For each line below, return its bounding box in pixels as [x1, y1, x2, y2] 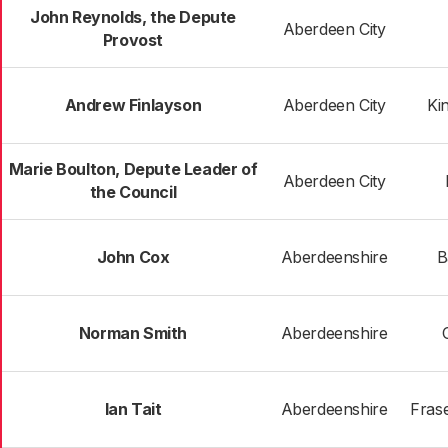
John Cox [96, 247, 170, 267]
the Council [89, 182, 177, 202]
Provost [102, 30, 164, 50]
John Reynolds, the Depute [29, 7, 236, 27]
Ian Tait [104, 399, 162, 419]
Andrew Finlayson [64, 95, 202, 115]
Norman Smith [78, 323, 188, 343]
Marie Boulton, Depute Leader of [8, 159, 258, 179]
